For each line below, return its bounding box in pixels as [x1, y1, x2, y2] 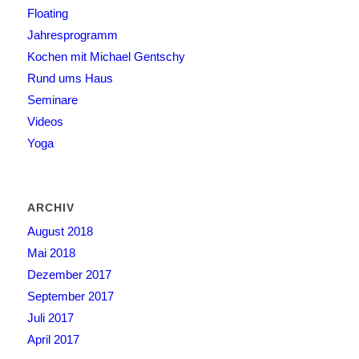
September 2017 [26, 289, 114, 304]
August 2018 [26, 224, 93, 239]
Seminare [26, 93, 78, 107]
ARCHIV [26, 201, 75, 215]
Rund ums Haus [26, 71, 113, 86]
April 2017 [26, 333, 79, 347]
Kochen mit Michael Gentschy [26, 50, 185, 64]
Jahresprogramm [26, 28, 118, 42]
